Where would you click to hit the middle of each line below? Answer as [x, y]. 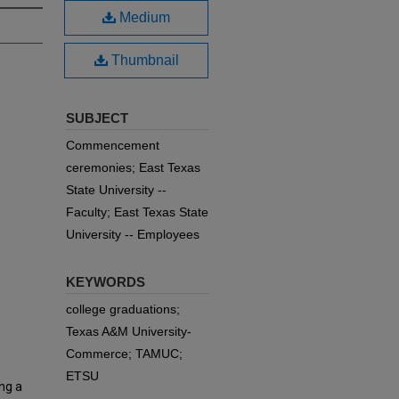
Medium [143, 17]
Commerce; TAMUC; [124, 354]
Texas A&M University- [129, 331]
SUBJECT [97, 118]
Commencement [113, 145]
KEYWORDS [106, 282]
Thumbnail [143, 60]
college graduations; [123, 309]
